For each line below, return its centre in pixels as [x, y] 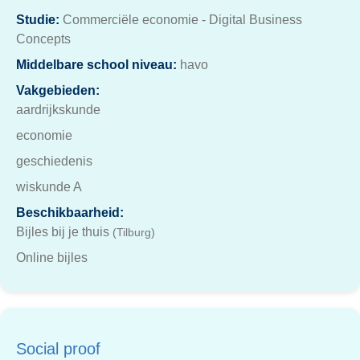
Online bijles [52, 258]
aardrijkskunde [58, 110]
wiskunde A [49, 187]
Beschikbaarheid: [70, 213]
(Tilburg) [134, 233]
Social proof [58, 349]
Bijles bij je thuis [64, 232]
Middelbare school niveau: [96, 65]
